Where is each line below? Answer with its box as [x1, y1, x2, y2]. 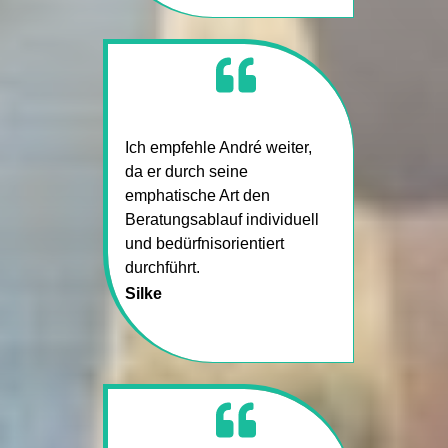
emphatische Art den [124, 186, 270, 204]
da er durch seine [124, 162, 248, 180]
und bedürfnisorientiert [124, 234, 284, 252]
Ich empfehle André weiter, [124, 138, 312, 156]
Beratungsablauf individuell [124, 210, 319, 228]
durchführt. [124, 258, 200, 276]
